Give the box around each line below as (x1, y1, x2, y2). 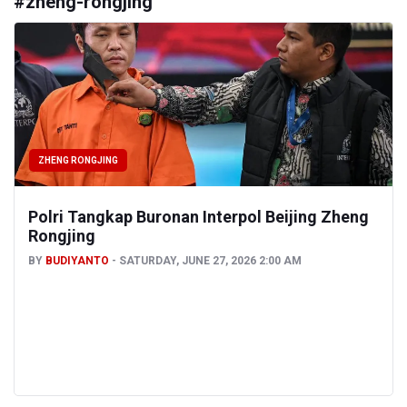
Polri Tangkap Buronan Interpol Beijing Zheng (28, 207, 369, 227)
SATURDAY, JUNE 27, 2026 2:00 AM (119, 254, 302, 268)
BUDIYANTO (45, 254, 109, 268)
